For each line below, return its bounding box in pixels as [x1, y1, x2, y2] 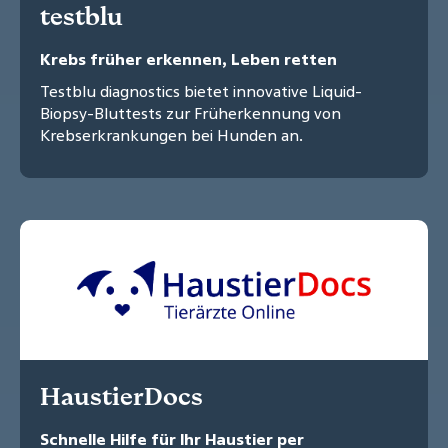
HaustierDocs [40, 380, 203, 413]
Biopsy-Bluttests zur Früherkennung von [40, 102, 341, 125]
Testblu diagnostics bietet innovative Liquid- [40, 80, 362, 103]
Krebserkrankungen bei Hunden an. [40, 124, 303, 147]
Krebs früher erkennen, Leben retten [40, 48, 337, 71]
